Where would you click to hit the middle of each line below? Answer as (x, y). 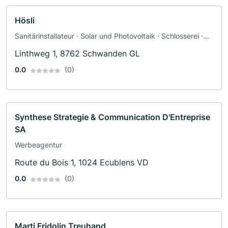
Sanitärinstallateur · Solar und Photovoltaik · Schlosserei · (109, 36)
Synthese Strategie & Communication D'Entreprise (112, 117)
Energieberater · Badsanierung (65, 47)
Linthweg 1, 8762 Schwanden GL (77, 54)
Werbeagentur (38, 145)
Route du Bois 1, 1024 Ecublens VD (82, 163)
